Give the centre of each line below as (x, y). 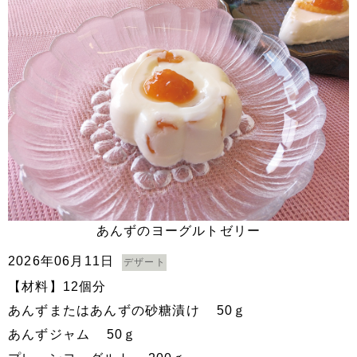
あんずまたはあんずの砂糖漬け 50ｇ (127, 310)
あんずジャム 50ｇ (73, 334)
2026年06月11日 (61, 261)
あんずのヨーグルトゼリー (178, 231)
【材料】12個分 (57, 286)
